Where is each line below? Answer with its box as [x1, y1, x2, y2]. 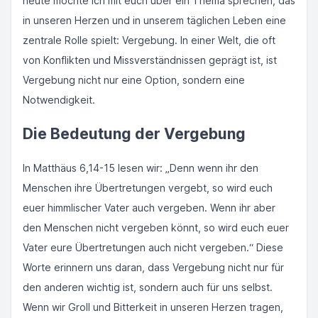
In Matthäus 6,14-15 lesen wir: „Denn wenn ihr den [23, 162, 258, 174]
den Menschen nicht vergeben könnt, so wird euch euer [23, 221, 289, 234]
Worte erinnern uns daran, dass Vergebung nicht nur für [23, 261, 284, 273]
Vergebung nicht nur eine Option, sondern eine [23, 74, 245, 86]
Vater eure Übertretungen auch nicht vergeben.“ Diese [23, 241, 283, 253]
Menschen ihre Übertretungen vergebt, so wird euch [23, 182, 273, 194]
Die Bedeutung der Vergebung [23, 125, 246, 143]
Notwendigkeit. [23, 94, 95, 106]
